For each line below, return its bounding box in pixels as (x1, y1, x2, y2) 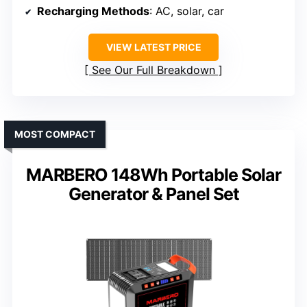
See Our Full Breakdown (92, 62, 215, 77)
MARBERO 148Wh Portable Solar (26, 164, 281, 185)
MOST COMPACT (14, 127, 95, 140)
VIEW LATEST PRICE (106, 40, 201, 53)
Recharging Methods (37, 3, 149, 18)
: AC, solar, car (149, 3, 224, 18)
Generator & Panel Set (68, 183, 239, 204)
